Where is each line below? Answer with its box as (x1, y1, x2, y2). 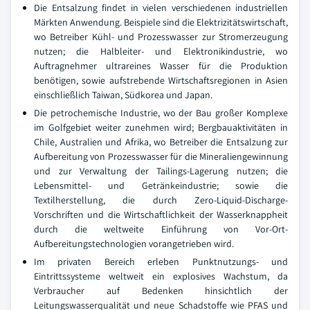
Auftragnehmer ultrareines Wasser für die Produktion (34, 60, 288, 73)
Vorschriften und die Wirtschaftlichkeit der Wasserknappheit (34, 208, 288, 221)
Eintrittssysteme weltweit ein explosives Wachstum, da (34, 270, 288, 283)
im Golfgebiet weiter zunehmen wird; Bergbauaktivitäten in (34, 121, 288, 134)
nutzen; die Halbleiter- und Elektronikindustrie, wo (34, 45, 288, 58)
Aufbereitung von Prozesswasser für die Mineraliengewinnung (34, 150, 288, 163)
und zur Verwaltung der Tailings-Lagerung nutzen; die (34, 165, 288, 178)
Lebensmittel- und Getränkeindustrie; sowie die (34, 179, 288, 192)
